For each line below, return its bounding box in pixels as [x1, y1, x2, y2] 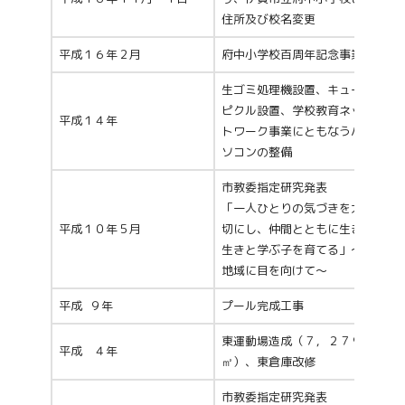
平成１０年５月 [59, 221, 141, 238]
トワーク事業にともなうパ [221, 123, 363, 140]
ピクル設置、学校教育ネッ [221, 102, 363, 119]
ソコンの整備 [221, 144, 292, 161]
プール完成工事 [221, 297, 304, 315]
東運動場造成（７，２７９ [221, 333, 363, 350]
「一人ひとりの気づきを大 [221, 200, 363, 217]
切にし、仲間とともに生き [221, 221, 363, 238]
